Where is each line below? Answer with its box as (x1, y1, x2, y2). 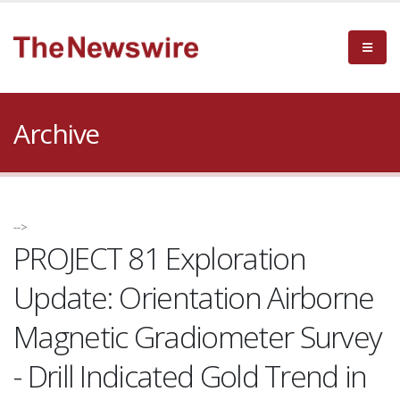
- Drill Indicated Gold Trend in (13, 355, 367, 396)
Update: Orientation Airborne (13, 277, 374, 318)
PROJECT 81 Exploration (13, 237, 305, 279)
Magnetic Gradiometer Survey (13, 316, 382, 357)
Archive (13, 115, 99, 152)
